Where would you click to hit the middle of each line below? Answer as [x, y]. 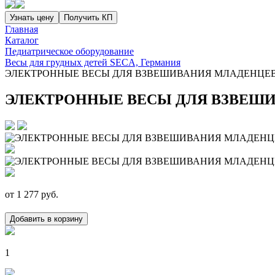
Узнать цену [32, 17]
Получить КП [88, 17]
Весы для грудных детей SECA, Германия [93, 62]
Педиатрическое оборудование [69, 51]
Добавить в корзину [46, 219]
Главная [21, 29]
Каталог [22, 40]
